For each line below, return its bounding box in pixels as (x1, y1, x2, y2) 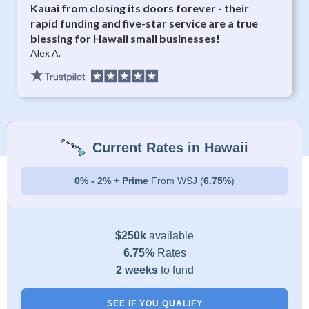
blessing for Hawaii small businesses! (30, 32, 221, 45)
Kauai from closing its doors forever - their (30, 1, 250, 14)
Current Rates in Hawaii (92, 140, 248, 155)
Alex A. (30, 47, 61, 59)
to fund (160, 264, 194, 276)
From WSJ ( (151, 175, 203, 186)
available (146, 230, 194, 241)
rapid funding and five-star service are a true (30, 17, 259, 30)
